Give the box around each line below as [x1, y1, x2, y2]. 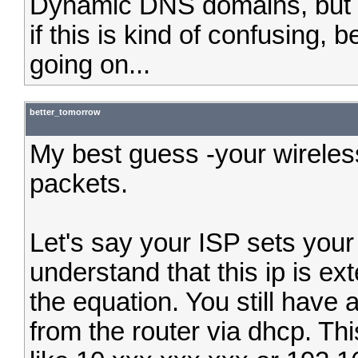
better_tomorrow [30, 107, 101, 117]
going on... [30, 50, 150, 79]
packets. [30, 169, 128, 198]
